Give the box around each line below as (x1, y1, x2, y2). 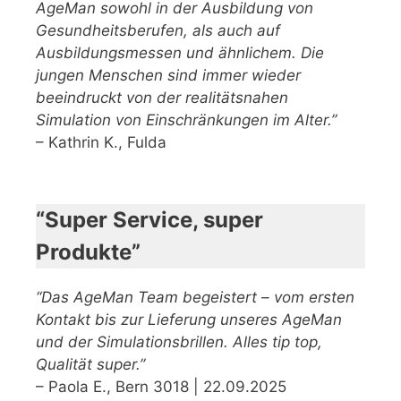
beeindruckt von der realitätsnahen (36, 88, 288, 107)
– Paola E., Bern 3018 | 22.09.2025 (36, 377, 286, 396)
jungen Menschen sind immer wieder (36, 65, 301, 84)
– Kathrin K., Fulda (36, 132, 166, 151)
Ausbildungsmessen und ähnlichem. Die (36, 43, 324, 62)
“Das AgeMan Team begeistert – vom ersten (36, 287, 354, 306)
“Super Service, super (36, 206, 263, 233)
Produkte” (36, 238, 141, 265)
